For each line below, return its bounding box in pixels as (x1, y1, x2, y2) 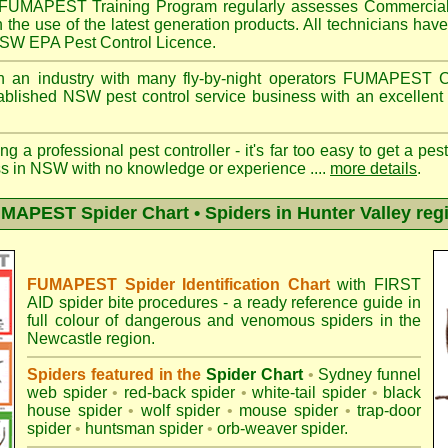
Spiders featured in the (27, 366, 206, 383)
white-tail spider (252, 384, 366, 401)
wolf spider (140, 402, 221, 419)
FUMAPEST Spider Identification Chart (27, 276, 330, 293)
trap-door (357, 402, 422, 419)
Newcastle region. (27, 330, 155, 347)
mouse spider (239, 402, 338, 419)
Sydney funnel (318, 366, 421, 383)
